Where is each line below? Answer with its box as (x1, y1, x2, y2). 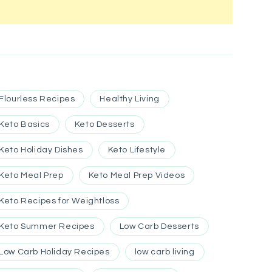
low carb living (134, 247, 195, 256)
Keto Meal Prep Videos (88, 171, 185, 180)
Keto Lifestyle (107, 145, 166, 154)
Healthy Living (100, 94, 160, 103)
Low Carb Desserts (119, 222, 199, 231)
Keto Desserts (74, 120, 135, 129)
